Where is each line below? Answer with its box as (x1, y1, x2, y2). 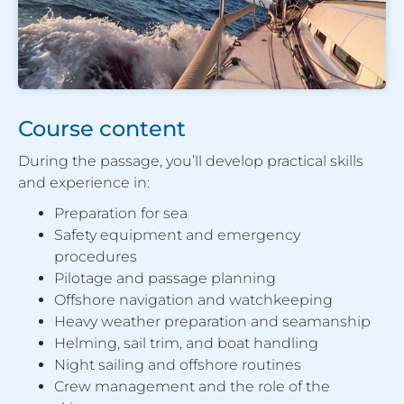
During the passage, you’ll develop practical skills (18, 152, 363, 170)
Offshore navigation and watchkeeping (54, 291, 333, 309)
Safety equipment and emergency (54, 226, 300, 244)
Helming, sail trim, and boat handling (54, 335, 318, 353)
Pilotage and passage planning (54, 270, 276, 288)
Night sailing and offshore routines (54, 356, 301, 374)
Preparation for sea (54, 205, 188, 223)
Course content (18, 115, 186, 142)
